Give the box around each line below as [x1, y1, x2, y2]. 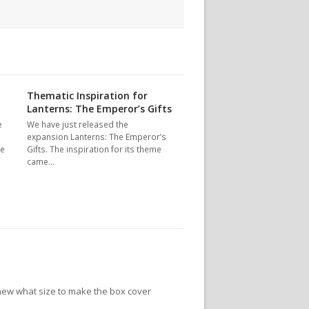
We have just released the [27, 119, 129, 131]
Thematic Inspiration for [27, 89, 148, 103]
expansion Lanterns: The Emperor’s [27, 131, 167, 143]
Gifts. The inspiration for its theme [27, 143, 162, 156]
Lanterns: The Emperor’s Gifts [27, 102, 172, 116]
